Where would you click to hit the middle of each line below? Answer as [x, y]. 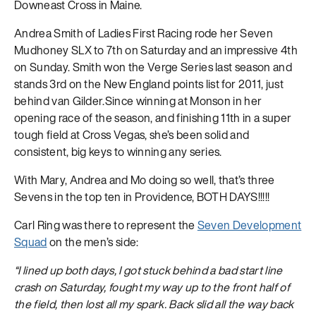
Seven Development [249, 225]
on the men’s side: [93, 242]
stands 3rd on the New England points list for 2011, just [149, 84]
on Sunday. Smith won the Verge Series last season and [153, 67]
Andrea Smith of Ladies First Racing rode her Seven [144, 34]
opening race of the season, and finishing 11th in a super [153, 118]
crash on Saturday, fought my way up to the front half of [152, 287]
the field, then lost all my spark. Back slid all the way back [154, 304]
